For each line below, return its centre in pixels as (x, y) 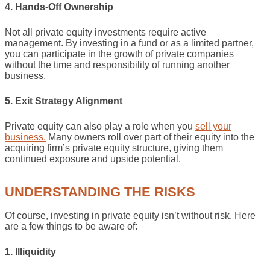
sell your (213, 126)
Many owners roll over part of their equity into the (150, 137)
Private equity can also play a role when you (100, 126)
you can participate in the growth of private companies (119, 54)
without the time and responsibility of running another (117, 64)
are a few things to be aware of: (71, 227)
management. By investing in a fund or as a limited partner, (129, 43)
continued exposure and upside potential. (93, 159)
